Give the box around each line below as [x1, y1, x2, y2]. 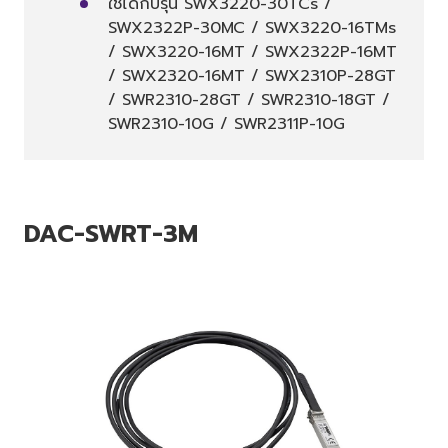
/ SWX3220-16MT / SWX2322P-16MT [108, 40, 397, 65]
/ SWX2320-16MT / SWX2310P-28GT [108, 64, 396, 89]
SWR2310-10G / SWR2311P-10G [108, 112, 345, 137]
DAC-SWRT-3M [24, 216, 198, 253]
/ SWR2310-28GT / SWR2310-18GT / [108, 88, 390, 113]
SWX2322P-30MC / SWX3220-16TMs [108, 16, 396, 41]
